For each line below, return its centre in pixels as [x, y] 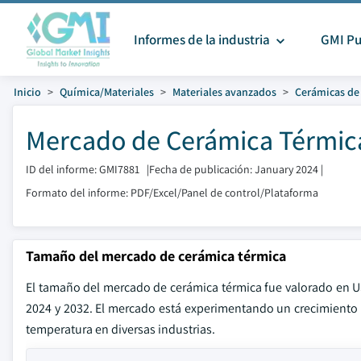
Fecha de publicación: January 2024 [234, 169]
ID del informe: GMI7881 [83, 169]
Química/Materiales [107, 92]
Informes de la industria [203, 39]
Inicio [27, 92]
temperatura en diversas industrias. [120, 329]
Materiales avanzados [224, 92]
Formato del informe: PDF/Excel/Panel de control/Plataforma [172, 193]
